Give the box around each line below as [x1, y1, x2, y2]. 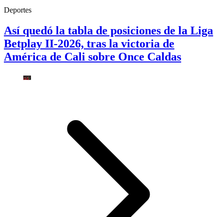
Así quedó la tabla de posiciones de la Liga [4, 24, 213, 37]
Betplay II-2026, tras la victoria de [4, 37, 174, 50]
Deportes [4, 5, 31, 14]
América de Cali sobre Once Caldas [4, 50, 181, 63]
